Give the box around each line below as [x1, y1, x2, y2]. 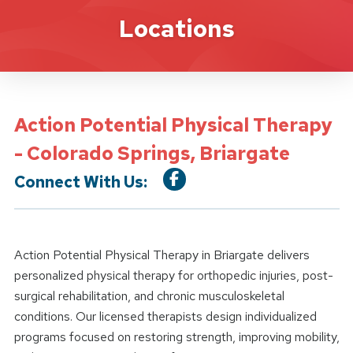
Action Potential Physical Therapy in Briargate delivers [13, 247, 310, 264]
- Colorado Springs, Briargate [13, 141, 290, 166]
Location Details [7, 6, 173, 34]
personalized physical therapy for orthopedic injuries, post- [13, 267, 333, 284]
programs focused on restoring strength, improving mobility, [13, 329, 340, 346]
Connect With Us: [13, 171, 147, 192]
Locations [118, 13, 235, 45]
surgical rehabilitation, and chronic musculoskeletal [13, 288, 284, 305]
